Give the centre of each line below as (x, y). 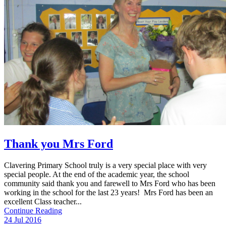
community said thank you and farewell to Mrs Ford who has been (110, 183)
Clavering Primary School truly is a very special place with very (105, 165)
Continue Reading (33, 210)
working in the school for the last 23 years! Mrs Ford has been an (108, 192)
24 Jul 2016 (23, 219)
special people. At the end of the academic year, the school (97, 174)
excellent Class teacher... (43, 201)
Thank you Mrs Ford (59, 144)
